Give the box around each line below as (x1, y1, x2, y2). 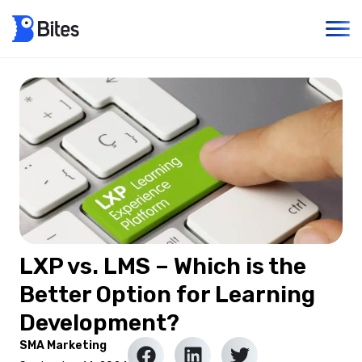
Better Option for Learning (19, 281, 315, 308)
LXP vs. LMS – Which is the (19, 253, 306, 280)
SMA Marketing (19, 339, 107, 352)
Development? (19, 309, 179, 336)
